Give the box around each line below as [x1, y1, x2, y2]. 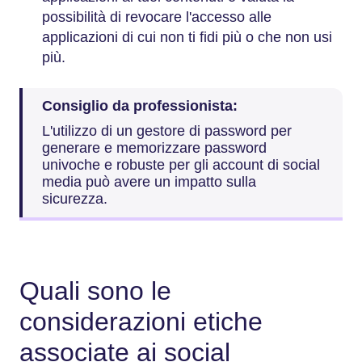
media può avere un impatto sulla [42, 174, 256, 190]
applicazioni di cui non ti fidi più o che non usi [42, 29, 332, 45]
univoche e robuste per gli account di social [42, 157, 320, 173]
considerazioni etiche [19, 307, 263, 336]
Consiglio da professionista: [42, 97, 238, 114]
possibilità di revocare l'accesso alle [42, 9, 271, 25]
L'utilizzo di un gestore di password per [42, 123, 292, 139]
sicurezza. [42, 191, 107, 207]
